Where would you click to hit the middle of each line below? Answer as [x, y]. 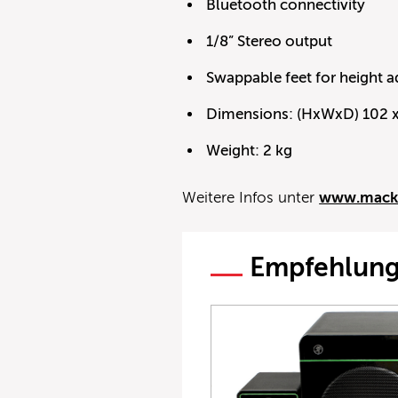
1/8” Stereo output [269, 41]
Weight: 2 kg [249, 150]
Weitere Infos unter [251, 197]
